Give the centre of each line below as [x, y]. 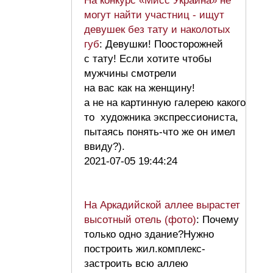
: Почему [218, 220]
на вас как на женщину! [140, 88]
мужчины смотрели [130, 74]
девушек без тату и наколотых [157, 30]
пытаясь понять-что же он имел [160, 132]
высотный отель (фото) [140, 220]
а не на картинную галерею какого [165, 103]
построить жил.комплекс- [145, 249]
